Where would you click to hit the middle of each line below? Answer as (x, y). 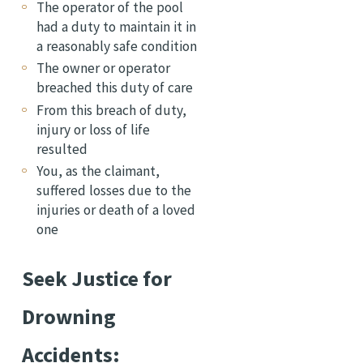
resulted (62, 149)
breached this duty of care (114, 88)
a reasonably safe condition (116, 46)
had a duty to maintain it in (116, 26)
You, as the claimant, (98, 171)
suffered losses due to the (113, 191)
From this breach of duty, (111, 110)
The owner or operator (103, 68)
